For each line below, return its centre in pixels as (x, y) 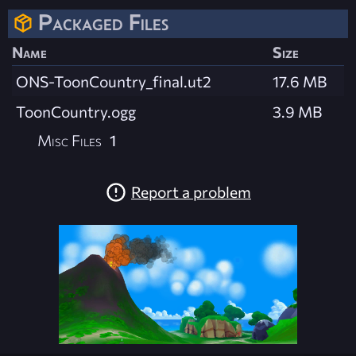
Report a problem (191, 191)
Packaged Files (103, 23)
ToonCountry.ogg (76, 111)
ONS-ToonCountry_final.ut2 (114, 81)
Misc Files (70, 139)
